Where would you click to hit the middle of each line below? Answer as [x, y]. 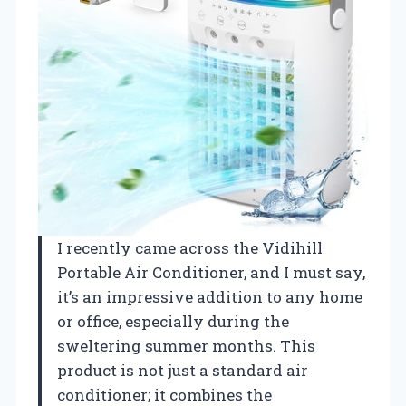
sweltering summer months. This [186, 345]
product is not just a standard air [183, 370]
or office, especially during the [173, 321]
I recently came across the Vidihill [190, 247]
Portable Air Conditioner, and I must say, [211, 272]
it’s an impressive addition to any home [210, 296]
